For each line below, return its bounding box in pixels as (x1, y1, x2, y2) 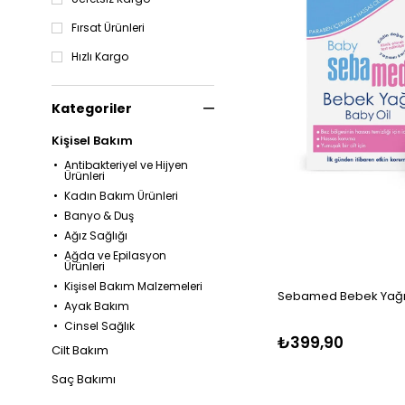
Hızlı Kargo (71, 49, 128, 64)
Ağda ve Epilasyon (64, 248, 167, 263)
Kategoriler (52, 99, 132, 118)
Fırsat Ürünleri (71, 20, 145, 35)
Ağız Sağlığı (64, 228, 128, 243)
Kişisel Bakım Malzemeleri (64, 278, 203, 294)
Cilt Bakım (52, 342, 108, 359)
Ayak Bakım (64, 298, 130, 314)
